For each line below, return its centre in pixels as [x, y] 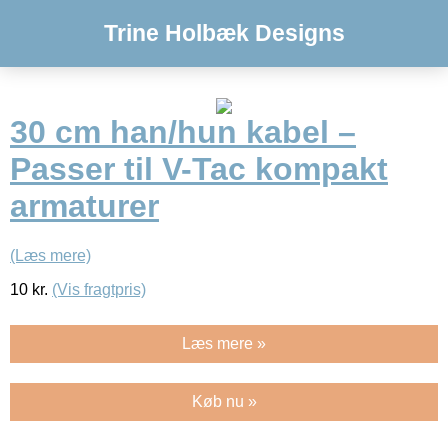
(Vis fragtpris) [99, 289]
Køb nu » [224, 401]
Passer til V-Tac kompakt [199, 169]
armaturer [84, 206]
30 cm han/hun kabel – [183, 132]
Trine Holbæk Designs [224, 33]
